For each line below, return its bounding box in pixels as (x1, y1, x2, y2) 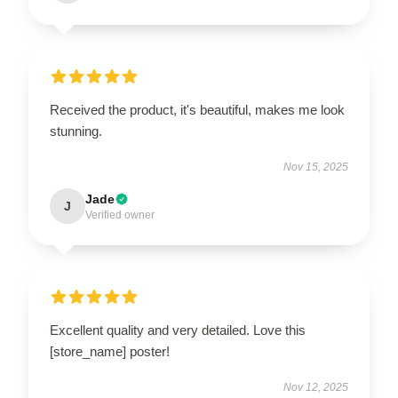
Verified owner (85, 208, 155, 221)
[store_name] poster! (50, 343, 170, 359)
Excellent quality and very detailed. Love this (50, 322, 306, 338)
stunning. (50, 123, 102, 139)
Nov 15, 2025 (283, 160, 348, 173)
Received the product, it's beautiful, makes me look (50, 101, 345, 117)
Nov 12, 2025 (283, 380, 348, 394)
